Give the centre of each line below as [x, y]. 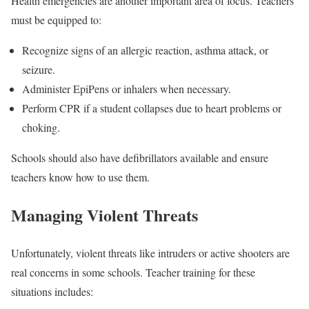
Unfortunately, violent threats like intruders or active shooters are [150, 252]
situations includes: [52, 291]
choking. [41, 127]
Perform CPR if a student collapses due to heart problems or [152, 108]
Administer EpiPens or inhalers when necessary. [127, 88]
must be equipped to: [56, 19]
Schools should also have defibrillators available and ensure [140, 157]
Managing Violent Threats [104, 215]
